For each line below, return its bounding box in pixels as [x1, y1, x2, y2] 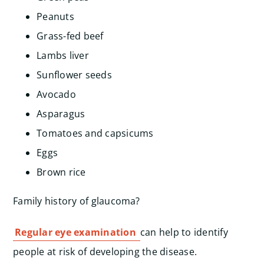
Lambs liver [37, 49, 89, 62]
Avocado [37, 88, 76, 101]
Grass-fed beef [37, 29, 104, 42]
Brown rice [37, 166, 86, 179]
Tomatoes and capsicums [37, 127, 154, 140]
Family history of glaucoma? [13, 194, 140, 207]
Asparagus [37, 107, 85, 120]
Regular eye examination [15, 226, 139, 239]
